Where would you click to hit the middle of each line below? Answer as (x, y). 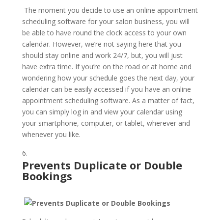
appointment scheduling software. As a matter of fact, (108, 100)
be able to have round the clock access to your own (104, 33)
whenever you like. (51, 134)
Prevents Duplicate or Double (102, 165)
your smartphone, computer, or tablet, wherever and (106, 123)
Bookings (47, 176)
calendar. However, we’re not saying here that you (101, 44)
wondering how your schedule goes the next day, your (108, 78)
